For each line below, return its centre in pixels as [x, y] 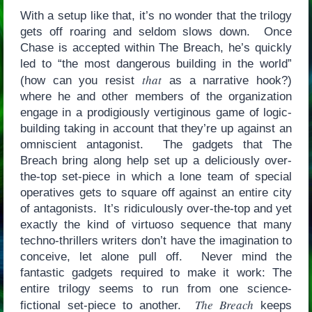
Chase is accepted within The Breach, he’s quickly [156, 48]
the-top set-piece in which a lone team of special [156, 177]
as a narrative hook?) [227, 81]
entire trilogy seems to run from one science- [156, 289]
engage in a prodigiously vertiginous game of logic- [156, 113]
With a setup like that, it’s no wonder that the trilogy [156, 16]
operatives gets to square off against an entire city [156, 193]
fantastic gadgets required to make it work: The [156, 273]
